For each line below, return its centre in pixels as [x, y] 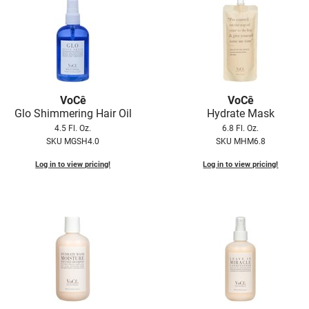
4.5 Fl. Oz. [73, 129]
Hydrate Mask [240, 114]
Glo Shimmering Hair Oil [73, 114]
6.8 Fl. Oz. [241, 129]
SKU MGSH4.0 [73, 142]
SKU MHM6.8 [240, 142]
